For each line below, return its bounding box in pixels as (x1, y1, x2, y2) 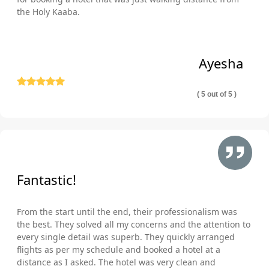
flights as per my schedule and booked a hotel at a (17, 243, 220, 255)
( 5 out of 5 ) (197, 89, 237, 98)
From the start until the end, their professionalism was (17, 205, 237, 217)
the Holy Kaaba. (17, 5, 80, 17)
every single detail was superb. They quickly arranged (17, 231, 235, 243)
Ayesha (199, 53, 243, 72)
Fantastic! (17, 170, 76, 189)
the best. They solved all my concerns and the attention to (17, 218, 250, 230)
